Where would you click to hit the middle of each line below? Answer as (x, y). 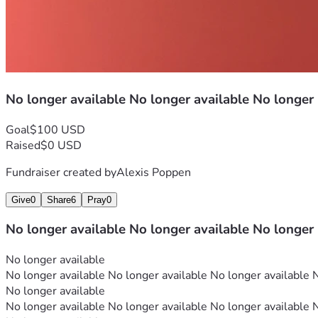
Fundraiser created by (61, 172)
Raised (23, 145)
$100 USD (57, 130)
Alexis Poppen (154, 172)
